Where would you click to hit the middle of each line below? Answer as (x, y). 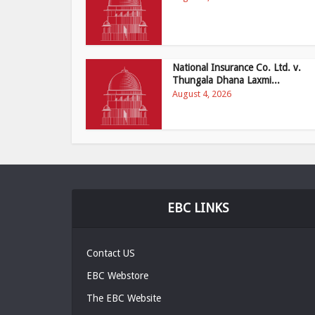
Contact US (111, 253)
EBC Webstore (117, 276)
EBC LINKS (198, 208)
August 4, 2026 (202, 94)
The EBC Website (124, 298)
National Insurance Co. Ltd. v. (237, 67)
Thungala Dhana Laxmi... (226, 80)
